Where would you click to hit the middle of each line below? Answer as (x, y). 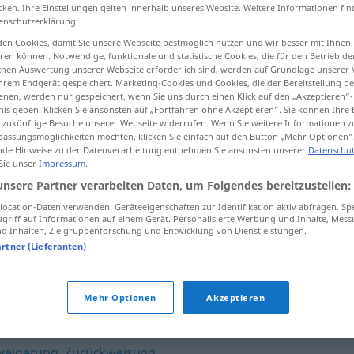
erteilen (220, 238)
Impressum (62, 164)
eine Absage (164, 238)
